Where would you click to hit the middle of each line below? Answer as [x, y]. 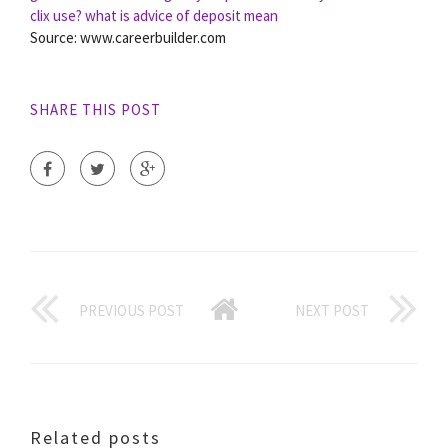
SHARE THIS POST [95, 109]
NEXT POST [332, 310]
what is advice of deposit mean [181, 15]
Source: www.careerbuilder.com [128, 37]
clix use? [56, 15]
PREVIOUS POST [131, 310]
